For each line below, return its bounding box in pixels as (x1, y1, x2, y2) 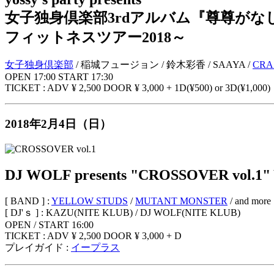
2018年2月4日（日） (5, 117, 111, 131)
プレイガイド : (5, 242, 71, 253)
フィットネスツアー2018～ (5, 29, 186, 45)
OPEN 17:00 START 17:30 (5, 72, 113, 83)
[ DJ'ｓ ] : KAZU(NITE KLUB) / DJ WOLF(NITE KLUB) (5, 207, 240, 218)
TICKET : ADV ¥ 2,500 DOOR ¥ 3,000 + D (5, 230, 182, 241)
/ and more (228, 195, 271, 206)
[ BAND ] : (5, 195, 51, 206)
